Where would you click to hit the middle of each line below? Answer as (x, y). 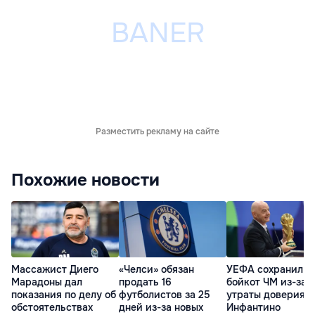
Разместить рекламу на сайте (157, 132)
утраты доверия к (270, 295)
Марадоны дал (47, 282)
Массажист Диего (55, 270)
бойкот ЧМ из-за (266, 282)
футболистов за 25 (165, 295)
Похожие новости (85, 180)
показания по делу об (64, 295)
